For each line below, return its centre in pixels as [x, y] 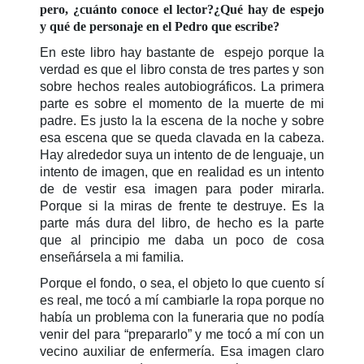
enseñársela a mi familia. [112, 258]
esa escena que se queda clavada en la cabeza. [182, 138]
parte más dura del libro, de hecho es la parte [182, 223]
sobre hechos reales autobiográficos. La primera [182, 87]
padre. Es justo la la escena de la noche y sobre [182, 121]
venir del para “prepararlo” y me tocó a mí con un [182, 335]
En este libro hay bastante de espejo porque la [182, 53]
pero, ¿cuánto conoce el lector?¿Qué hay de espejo [182, 10]
